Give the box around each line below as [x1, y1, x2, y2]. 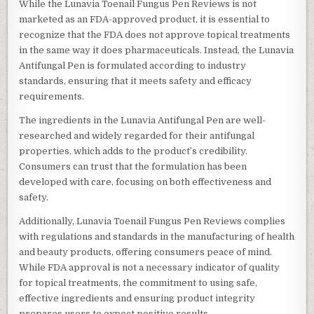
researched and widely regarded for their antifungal [19, 130, 255, 142]
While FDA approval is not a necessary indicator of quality [19, 262, 280, 273]
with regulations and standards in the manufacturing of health [19, 231, 295, 243]
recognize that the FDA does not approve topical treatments [19, 29, 291, 41]
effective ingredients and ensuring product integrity [19, 293, 256, 304]
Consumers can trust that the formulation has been [19, 161, 247, 172]
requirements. [19, 91, 85, 102]
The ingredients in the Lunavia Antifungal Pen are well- [19, 115, 266, 126]
